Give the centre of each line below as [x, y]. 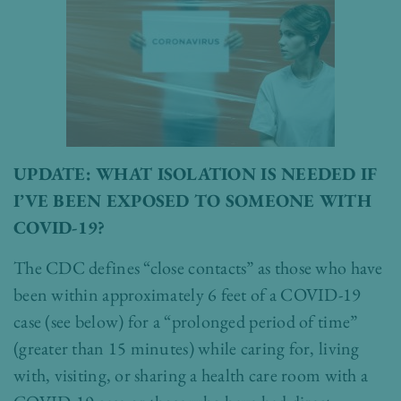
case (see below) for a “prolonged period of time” [186, 322]
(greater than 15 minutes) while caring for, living [187, 349]
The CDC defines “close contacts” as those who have [198, 268]
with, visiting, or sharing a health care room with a [191, 375]
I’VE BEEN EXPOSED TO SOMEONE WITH [193, 201]
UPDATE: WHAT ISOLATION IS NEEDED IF [196, 174]
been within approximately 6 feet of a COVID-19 [188, 295]
